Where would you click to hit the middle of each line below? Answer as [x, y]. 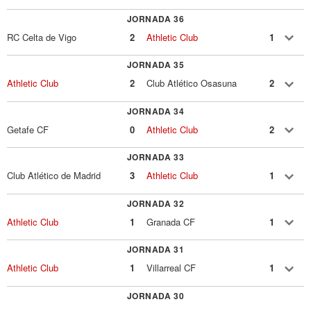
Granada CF [171, 221]
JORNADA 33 [155, 157]
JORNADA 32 [155, 203]
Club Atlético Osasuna [192, 83]
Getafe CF [28, 129]
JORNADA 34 [155, 111]
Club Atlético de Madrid [54, 176]
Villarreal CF [171, 268]
